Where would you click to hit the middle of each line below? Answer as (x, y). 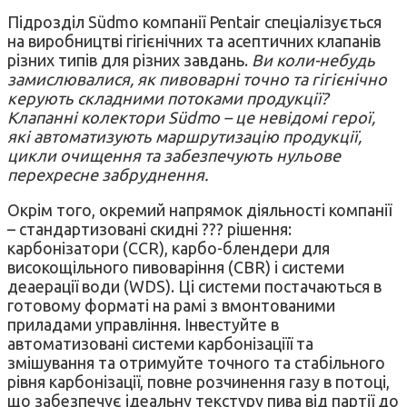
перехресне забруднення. (108, 174)
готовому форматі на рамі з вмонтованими (171, 305)
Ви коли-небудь (313, 60)
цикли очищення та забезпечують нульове (174, 155)
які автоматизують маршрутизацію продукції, (184, 136)
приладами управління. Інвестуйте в (143, 324)
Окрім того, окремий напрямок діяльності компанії (199, 209)
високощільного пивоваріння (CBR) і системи (176, 267)
